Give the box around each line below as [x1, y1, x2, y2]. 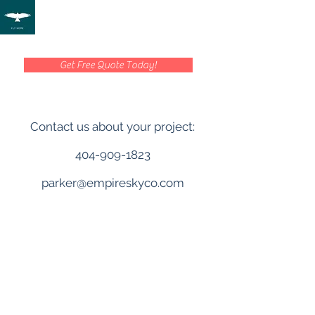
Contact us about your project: [30, 120, 195, 134]
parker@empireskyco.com [41, 176, 184, 190]
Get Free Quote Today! [60, 59, 157, 71]
